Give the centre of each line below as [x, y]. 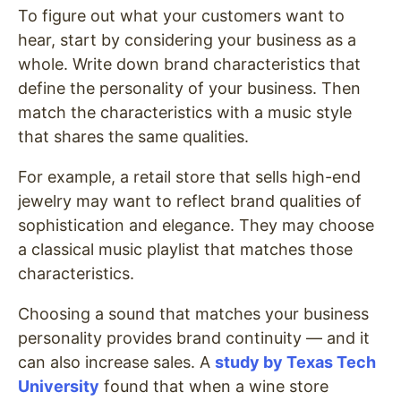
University [59, 387]
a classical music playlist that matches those [185, 250]
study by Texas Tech [295, 363]
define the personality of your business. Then [189, 89]
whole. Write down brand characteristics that [189, 64]
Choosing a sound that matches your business [193, 314]
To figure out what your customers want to [181, 16]
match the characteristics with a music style [185, 113]
